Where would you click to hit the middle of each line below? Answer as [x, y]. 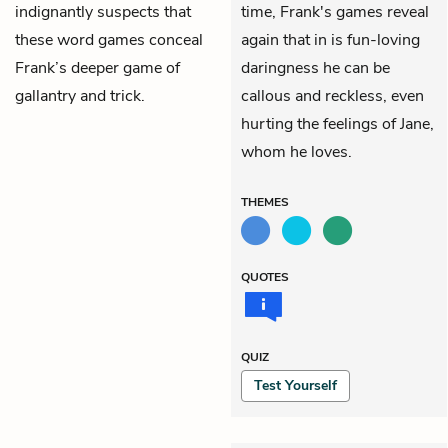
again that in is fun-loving [330, 39]
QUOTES [265, 276]
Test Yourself [295, 385]
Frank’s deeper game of [97, 67]
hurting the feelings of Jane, [337, 123]
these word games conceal [109, 39]
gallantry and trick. [80, 95]
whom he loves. [296, 151]
